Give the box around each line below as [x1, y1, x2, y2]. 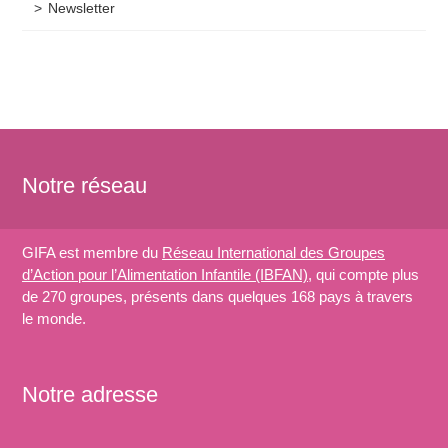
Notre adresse [22, 382, 159, 408]
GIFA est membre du [22, 244, 163, 262]
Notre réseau [22, 173, 148, 199]
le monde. [22, 310, 87, 328]
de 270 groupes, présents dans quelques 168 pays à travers [22, 288, 414, 306]
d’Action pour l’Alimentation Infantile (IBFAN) [22, 266, 309, 284]
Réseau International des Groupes [162, 244, 386, 262]
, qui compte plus [308, 266, 420, 284]
